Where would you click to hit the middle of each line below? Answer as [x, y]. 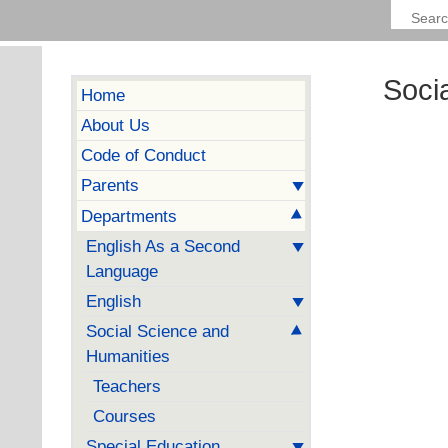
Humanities [127, 356]
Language [121, 271]
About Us [115, 124]
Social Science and [157, 331]
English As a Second [162, 246]
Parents [109, 185]
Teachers [127, 386]
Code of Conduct [143, 154]
